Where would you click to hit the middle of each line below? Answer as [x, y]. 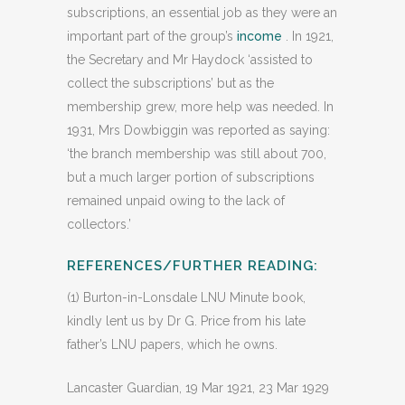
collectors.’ [99, 224]
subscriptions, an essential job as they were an [202, 13]
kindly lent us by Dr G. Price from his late [186, 321]
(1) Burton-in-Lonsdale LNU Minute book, [186, 297]
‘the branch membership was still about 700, [197, 154]
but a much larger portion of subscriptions [191, 177]
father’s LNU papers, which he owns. [172, 344]
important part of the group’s [152, 36]
